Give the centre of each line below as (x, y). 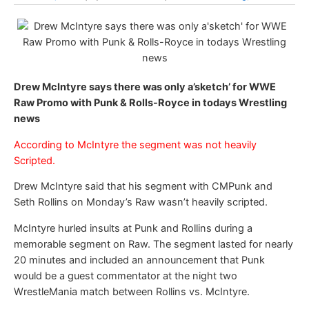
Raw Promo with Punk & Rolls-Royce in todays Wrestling (150, 103)
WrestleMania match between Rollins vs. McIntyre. (132, 291)
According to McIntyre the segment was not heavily (135, 144)
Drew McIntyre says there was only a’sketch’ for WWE (145, 87)
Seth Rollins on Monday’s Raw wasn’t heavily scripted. (141, 202)
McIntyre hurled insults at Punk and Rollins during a (133, 228)
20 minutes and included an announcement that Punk (139, 260)
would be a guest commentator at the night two (126, 276)
